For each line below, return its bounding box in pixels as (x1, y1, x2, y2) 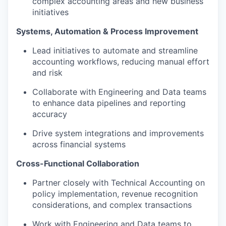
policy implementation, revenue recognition (32, 189, 198, 199)
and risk (32, 68, 63, 78)
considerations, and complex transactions (32, 200, 192, 210)
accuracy (32, 109, 67, 119)
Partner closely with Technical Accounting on (32, 178, 205, 188)
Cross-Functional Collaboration (16, 158, 139, 168)
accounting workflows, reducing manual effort (32, 56, 209, 67)
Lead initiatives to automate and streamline (32, 45, 198, 55)
